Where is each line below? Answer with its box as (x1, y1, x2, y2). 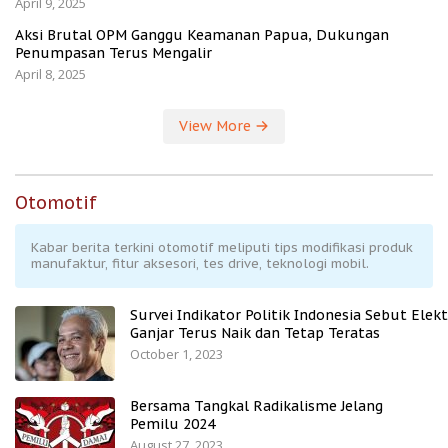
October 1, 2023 (130, 345, 223, 364)
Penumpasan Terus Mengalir (15, 44, 212, 63)
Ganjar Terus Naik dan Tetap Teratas (130, 324, 380, 343)
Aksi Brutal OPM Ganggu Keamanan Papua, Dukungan (15, 26, 389, 45)
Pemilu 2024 (130, 415, 215, 434)
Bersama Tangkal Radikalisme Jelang (130, 397, 383, 416)
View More (179, 117, 255, 136)
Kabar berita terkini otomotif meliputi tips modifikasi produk (31, 239, 413, 257)
